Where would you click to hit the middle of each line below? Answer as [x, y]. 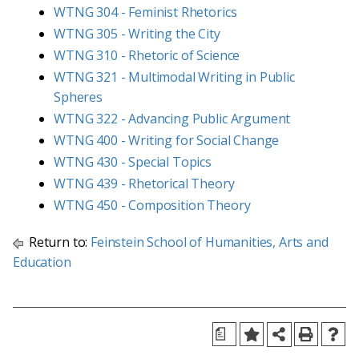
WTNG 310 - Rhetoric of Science [147, 55]
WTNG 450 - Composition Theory [152, 205]
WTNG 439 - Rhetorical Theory [144, 184]
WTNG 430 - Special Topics [133, 162]
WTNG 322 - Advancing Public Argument [172, 119]
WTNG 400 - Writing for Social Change [167, 140]
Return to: [58, 242]
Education [42, 262]
